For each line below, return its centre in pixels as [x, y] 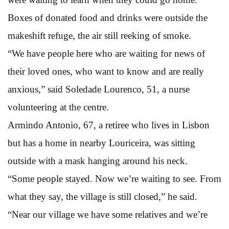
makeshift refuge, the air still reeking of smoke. [99, 35]
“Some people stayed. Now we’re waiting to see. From [114, 178]
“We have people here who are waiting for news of [106, 53]
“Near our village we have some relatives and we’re [108, 214]
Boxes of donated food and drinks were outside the [108, 17]
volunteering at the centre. [58, 107]
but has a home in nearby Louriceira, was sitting [101, 143]
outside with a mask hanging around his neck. [98, 161]
